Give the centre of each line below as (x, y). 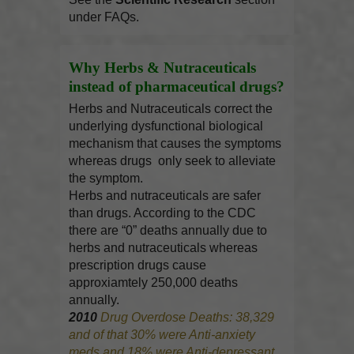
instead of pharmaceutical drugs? (177, 86)
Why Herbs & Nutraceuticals (163, 67)
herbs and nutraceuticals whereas (164, 248)
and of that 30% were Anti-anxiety (162, 335)
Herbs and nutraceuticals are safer (165, 196)
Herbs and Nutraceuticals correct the (171, 109)
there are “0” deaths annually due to (168, 231)
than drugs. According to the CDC (163, 213)
